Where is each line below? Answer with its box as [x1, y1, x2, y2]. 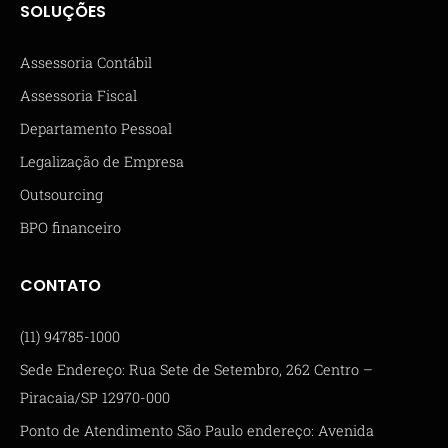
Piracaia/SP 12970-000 [20, 387, 170, 407]
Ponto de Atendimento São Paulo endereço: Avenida [20, 420, 374, 440]
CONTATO [20, 273, 101, 297]
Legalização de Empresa [20, 151, 184, 171]
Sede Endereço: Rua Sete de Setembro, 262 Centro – [20, 359, 373, 379]
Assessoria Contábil [20, 52, 152, 72]
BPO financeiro [20, 217, 121, 237]
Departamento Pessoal [20, 118, 172, 138]
